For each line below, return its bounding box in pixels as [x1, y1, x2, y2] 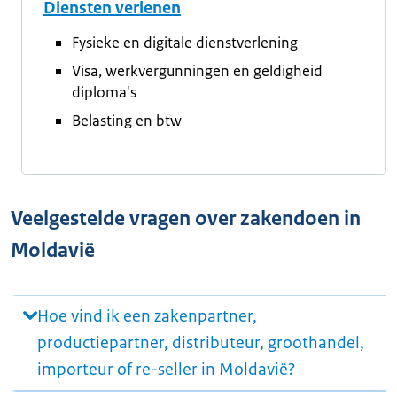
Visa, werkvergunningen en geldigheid [72, 61, 323, 81]
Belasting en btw [72, 111, 182, 130]
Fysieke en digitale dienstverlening [72, 33, 298, 52]
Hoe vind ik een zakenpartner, [37, 306, 257, 327]
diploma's [72, 82, 136, 102]
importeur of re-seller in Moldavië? [37, 359, 295, 380]
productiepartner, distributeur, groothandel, [37, 332, 364, 354]
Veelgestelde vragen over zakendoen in [11, 206, 361, 231]
